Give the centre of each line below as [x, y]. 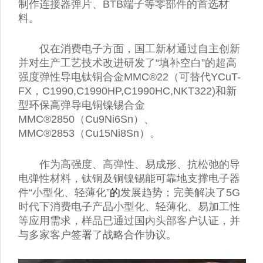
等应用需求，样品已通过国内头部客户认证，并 [129, 221]
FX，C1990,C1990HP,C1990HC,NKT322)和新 [127, 91]
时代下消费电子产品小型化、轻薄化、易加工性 [129, 207]
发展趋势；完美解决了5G [180, 193]
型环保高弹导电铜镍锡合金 [82, 105]
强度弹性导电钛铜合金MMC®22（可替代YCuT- [129, 77]
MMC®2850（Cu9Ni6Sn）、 [86, 119]
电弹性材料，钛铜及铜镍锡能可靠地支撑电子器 [129, 179]
